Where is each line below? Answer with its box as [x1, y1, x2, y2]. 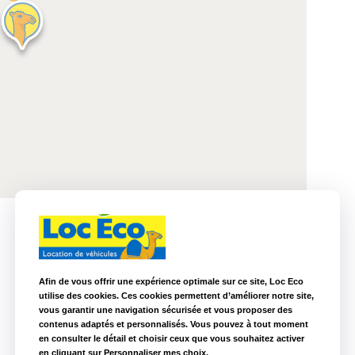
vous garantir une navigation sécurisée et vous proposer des [39, 305, 292, 315]
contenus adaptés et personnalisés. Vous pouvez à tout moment [39, 319, 308, 329]
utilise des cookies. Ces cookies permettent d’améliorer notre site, [39, 291, 314, 300]
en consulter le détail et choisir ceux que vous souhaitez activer [39, 334, 304, 343]
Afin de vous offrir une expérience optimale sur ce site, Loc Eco [39, 277, 303, 286]
